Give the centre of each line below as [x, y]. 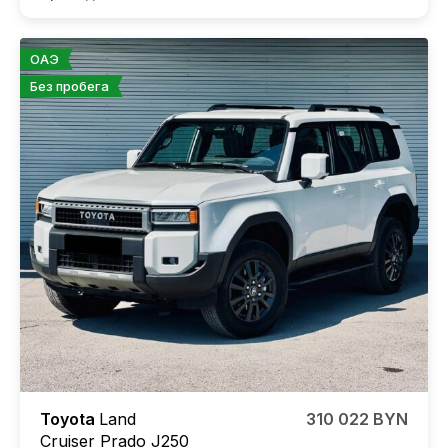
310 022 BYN [357, 419]
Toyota [69, 419]
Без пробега [69, 86]
